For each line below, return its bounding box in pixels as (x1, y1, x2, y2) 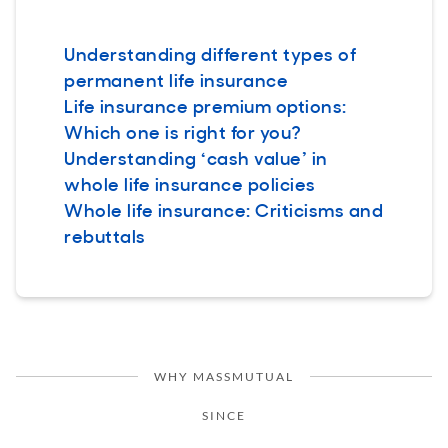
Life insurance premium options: (64, 91, 347, 119)
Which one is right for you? (64, 117, 302, 145)
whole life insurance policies (64, 169, 316, 197)
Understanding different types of (64, 39, 356, 67)
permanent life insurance (64, 65, 288, 93)
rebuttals (64, 221, 146, 249)
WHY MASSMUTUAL (154, 368, 294, 384)
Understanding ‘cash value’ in (64, 143, 328, 171)
